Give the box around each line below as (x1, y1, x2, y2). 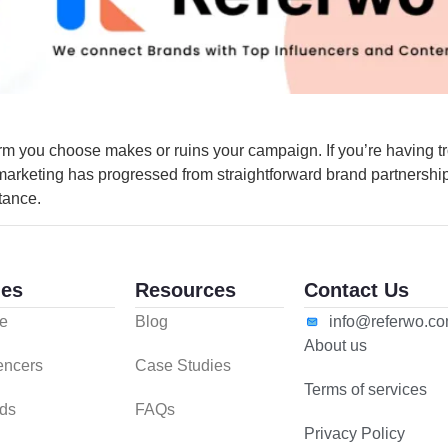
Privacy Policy (304, 425, 406, 443)
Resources (134, 279, 236, 302)
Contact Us (304, 279, 410, 302)
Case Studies (134, 357, 231, 375)
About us (304, 337, 368, 355)
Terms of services (304, 381, 428, 399)
